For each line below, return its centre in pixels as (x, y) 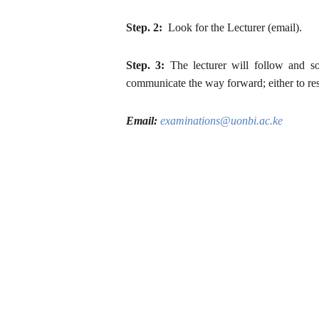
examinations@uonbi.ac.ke (221, 121)
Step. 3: (146, 65)
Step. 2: (144, 27)
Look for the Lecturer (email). (232, 27)
